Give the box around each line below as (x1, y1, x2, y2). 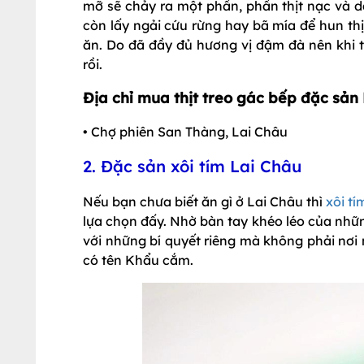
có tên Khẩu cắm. (83, 252, 193, 268)
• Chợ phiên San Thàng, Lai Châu (83, 123, 288, 140)
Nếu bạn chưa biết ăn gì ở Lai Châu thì (83, 193, 327, 210)
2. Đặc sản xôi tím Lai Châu (83, 156, 301, 176)
